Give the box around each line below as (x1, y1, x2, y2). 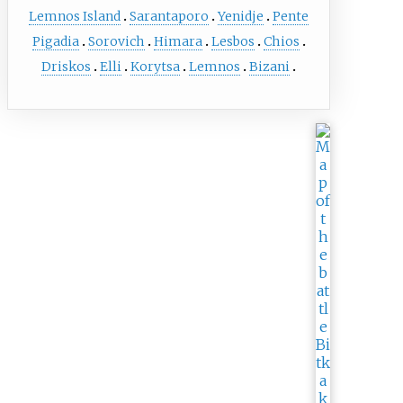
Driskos (41, 58, 92, 76)
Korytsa (130, 58, 181, 76)
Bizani (249, 58, 291, 76)
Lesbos (210, 33, 255, 50)
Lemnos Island (29, 8, 121, 25)
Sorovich (87, 33, 145, 50)
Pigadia (31, 33, 79, 50)
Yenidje (218, 8, 264, 25)
